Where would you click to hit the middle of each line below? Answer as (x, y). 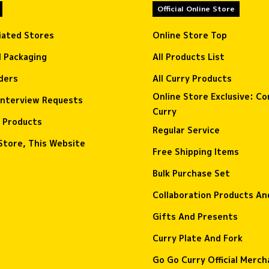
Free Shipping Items (196, 151)
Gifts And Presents (195, 216)
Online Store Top (190, 35)
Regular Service (186, 130)
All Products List (189, 56)
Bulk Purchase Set (191, 173)
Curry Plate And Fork (198, 238)
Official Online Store (196, 9)
